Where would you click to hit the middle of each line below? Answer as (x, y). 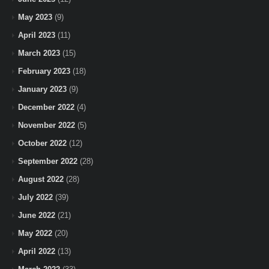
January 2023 (42, 89)
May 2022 (35, 233)
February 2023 (44, 71)
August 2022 (41, 179)
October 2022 (42, 143)
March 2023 (39, 53)
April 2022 (37, 251)
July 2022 (35, 197)
